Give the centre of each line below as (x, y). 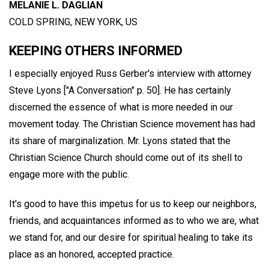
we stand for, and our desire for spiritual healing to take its (131, 237)
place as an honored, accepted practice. (92, 254)
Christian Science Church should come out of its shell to (126, 158)
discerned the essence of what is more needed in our (121, 107)
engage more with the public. (69, 175)
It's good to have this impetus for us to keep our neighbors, (133, 204)
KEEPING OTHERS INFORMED (96, 51)
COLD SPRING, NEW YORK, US (73, 22)
